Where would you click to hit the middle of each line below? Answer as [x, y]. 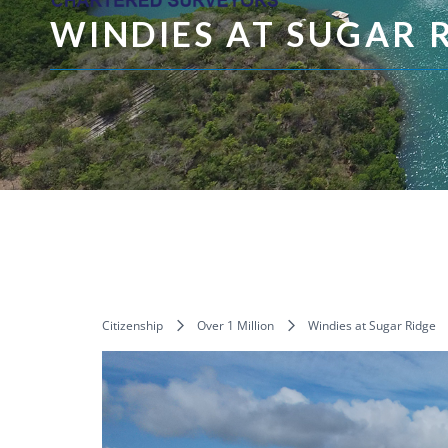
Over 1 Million [235, 325]
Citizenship [132, 325]
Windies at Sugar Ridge [372, 325]
